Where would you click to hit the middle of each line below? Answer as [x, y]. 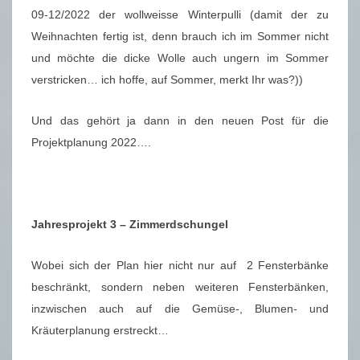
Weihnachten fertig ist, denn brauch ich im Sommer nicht [180, 37]
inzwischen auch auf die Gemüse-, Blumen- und [180, 309]
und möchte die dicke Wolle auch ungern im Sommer [180, 58]
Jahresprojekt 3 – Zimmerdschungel [130, 225]
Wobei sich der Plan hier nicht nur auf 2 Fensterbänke [180, 266]
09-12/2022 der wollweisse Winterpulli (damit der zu [180, 15]
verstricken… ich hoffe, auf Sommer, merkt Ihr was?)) [167, 80]
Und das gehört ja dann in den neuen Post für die [180, 121]
